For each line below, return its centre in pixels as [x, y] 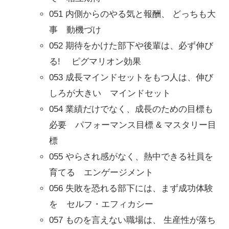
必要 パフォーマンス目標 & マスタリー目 [133, 125]
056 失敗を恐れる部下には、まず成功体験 [131, 188]
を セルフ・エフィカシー [101, 204]
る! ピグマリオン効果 [95, 61]
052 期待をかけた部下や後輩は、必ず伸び [131, 45]
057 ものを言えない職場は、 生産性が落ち [132, 220]
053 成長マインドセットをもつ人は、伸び [131, 77]
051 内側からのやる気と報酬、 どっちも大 [132, 14]
